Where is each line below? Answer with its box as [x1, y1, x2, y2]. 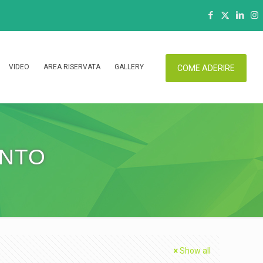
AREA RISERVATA [43, 63, 100, 71]
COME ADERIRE [177, 63, 235, 73]
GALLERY [114, 63, 144, 71]
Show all [180, 246, 211, 255]
